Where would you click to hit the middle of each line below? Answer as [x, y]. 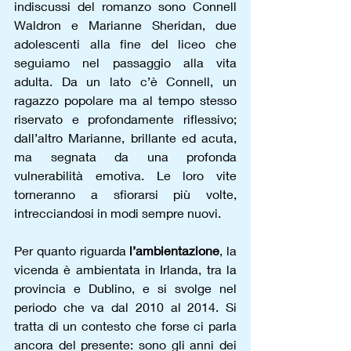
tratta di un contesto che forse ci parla [125, 326]
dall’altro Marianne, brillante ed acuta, [125, 138]
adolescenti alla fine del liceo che [125, 43]
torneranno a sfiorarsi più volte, [125, 194]
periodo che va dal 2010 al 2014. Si [125, 307]
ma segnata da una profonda [125, 156]
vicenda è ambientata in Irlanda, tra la [125, 269]
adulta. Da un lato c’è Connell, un [125, 81]
